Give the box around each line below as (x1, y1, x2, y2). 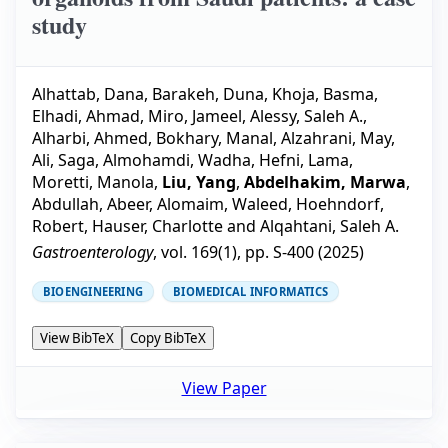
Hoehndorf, (296, 192, 384, 215)
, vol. (153, 240, 191, 263)
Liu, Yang (162, 170, 236, 193)
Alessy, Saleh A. (250, 104, 363, 127)
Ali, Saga (32, 148, 95, 171)
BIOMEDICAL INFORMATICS (173, 283, 329, 299)
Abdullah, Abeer (32, 192, 149, 215)
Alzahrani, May (281, 126, 391, 149)
